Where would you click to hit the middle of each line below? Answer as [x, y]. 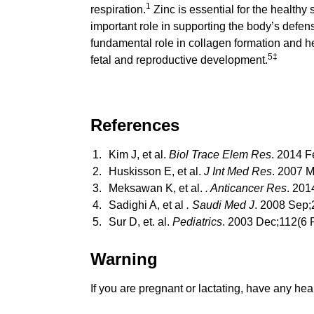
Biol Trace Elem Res [220, 155]
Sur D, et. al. [140, 222]
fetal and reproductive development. [179, 60]
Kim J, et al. [138, 155]
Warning [124, 259]
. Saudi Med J [220, 205]
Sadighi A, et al [147, 205]
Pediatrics [197, 222]
